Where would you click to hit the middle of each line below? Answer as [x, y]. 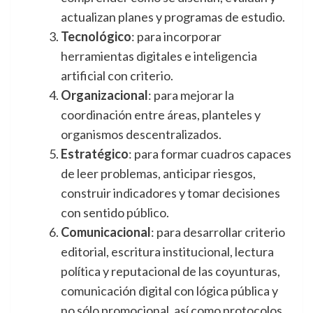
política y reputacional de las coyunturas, [170, 271]
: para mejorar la [191, 95]
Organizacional [104, 95]
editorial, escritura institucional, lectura [167, 252]
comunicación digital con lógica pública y [169, 291]
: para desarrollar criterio [218, 232]
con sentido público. [115, 213]
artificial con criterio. [117, 76]
